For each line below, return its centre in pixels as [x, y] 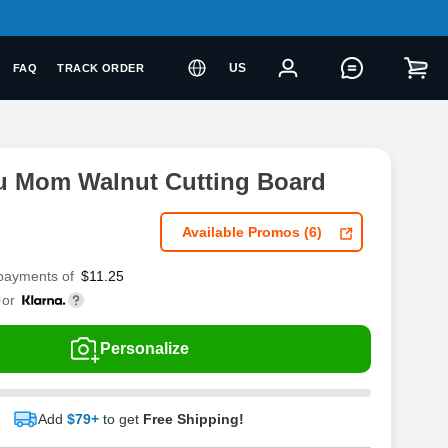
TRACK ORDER [101, 68]
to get [123, 419]
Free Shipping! [193, 419]
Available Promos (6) [251, 232]
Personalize [144, 348]
